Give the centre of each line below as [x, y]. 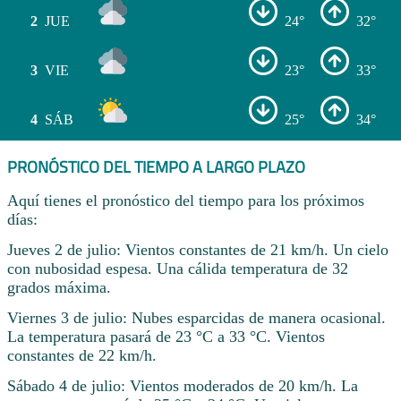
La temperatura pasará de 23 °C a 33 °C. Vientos [166, 336]
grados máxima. [59, 288]
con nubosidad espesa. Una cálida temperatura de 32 [178, 269]
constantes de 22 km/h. [82, 355]
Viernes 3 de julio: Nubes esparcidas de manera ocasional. [196, 317]
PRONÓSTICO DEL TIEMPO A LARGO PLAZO [156, 166]
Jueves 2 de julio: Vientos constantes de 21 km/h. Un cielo [198, 250]
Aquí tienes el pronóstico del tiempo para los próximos [186, 201]
